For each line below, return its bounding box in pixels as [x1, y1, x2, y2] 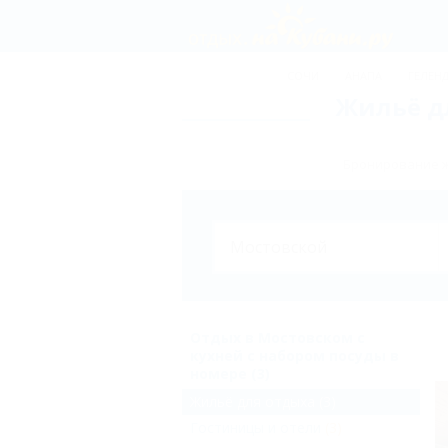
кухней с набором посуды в [190, 346, 399, 365]
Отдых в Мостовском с [190, 328, 365, 347]
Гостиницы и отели [190, 418, 321, 437]
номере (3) [190, 364, 270, 383]
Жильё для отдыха [190, 392, 315, 411]
